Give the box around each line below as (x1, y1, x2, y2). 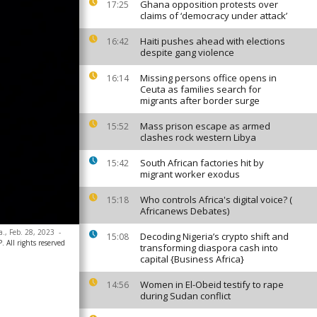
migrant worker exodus (140, 168, 240, 180)
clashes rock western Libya (140, 131, 256, 144)
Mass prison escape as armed (140, 120, 270, 132)
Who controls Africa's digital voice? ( (140, 193, 292, 206)
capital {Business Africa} (140, 253, 244, 265)
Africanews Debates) (140, 204, 229, 217)
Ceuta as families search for (140, 83, 261, 96)
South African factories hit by (140, 156, 264, 169)
